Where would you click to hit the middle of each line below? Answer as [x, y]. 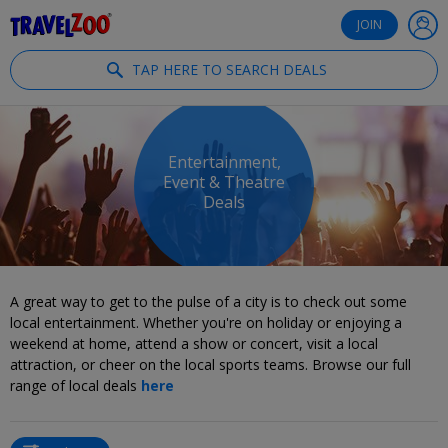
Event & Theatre [224, 182]
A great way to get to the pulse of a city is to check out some [208, 301]
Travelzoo [195, 24]
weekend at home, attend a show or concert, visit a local [194, 343]
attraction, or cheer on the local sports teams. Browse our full [210, 364]
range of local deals [75, 385]
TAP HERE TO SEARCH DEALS [229, 69]
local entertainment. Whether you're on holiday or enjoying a [206, 322]
